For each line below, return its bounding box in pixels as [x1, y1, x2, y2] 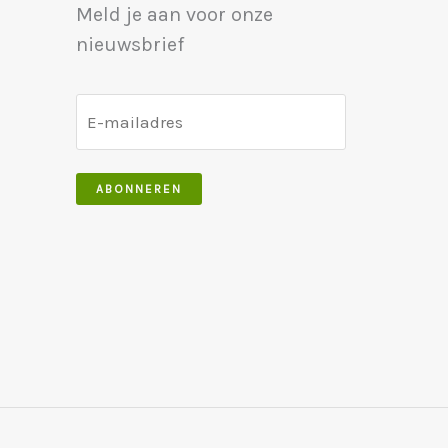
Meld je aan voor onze [76, 2, 273, 26]
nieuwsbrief [76, 32, 184, 56]
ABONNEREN [96, 182, 182, 197]
